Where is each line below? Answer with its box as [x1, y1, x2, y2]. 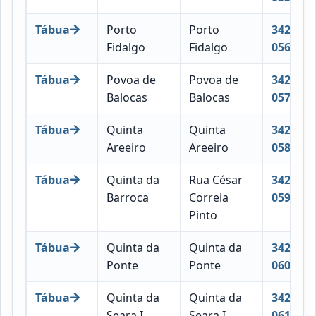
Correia [188, 189, 229, 205]
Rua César [188, 171, 243, 188]
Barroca [106, 189, 149, 205]
